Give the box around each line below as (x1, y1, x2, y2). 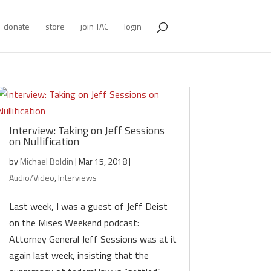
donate (3, 20, 30, 33)
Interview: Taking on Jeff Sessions (9, 122, 165, 139)
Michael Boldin (20, 155, 74, 168)
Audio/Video (9, 171, 55, 184)
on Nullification (9, 133, 80, 149)
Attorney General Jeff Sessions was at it (9, 232, 177, 246)
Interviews (58, 171, 97, 184)
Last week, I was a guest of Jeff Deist (9, 199, 168, 214)
